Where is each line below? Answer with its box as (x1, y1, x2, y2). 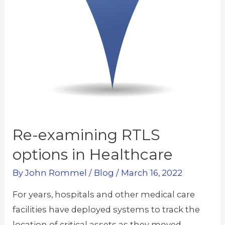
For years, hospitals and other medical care (13, 189, 195, 200)
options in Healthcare (13, 145, 173, 164)
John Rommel (25, 167, 87, 178)
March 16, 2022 (121, 167, 183, 178)
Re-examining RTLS (13, 125, 161, 144)
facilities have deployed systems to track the (13, 204, 200, 215)
